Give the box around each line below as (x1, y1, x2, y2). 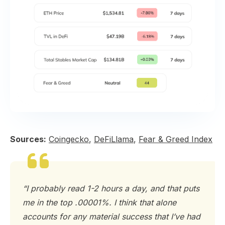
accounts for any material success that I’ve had (23, 211, 200, 221)
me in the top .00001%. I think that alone (23, 197, 176, 207)
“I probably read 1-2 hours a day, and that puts (23, 183, 199, 193)
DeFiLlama (94, 134, 134, 144)
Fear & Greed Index (139, 134, 212, 144)
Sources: (10, 134, 46, 144)
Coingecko (49, 134, 89, 144)
